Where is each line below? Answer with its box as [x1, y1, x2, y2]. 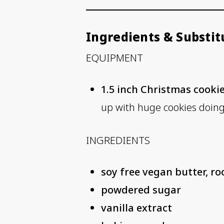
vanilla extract [101, 201, 172, 215]
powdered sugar [101, 183, 181, 197]
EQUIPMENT [86, 51, 143, 65]
